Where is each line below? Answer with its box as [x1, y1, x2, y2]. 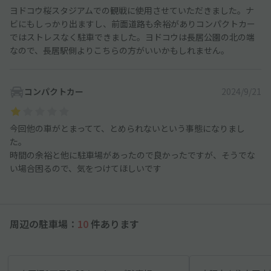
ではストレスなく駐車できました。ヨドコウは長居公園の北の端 [10, 31, 255, 44]
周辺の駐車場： [10, 217, 77, 232]
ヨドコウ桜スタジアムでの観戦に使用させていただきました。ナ [10, 4, 254, 17]
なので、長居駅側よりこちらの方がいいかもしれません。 [10, 44, 229, 57]
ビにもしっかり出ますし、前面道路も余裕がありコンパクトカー [10, 18, 255, 30]
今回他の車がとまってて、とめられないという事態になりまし [10, 122, 245, 135]
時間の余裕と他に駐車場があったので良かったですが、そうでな [10, 149, 255, 162]
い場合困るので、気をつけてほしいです [10, 162, 162, 175]
